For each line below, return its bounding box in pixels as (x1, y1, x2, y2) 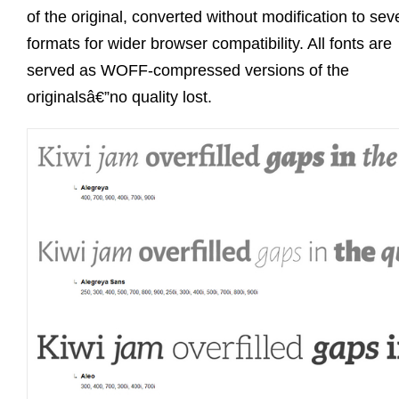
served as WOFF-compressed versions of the (27, 61, 349, 80)
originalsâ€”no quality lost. (27, 88, 212, 107)
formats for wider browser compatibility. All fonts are (27, 35, 392, 53)
